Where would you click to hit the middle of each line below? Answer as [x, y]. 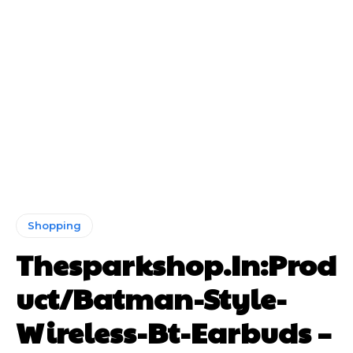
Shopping [54, 225]
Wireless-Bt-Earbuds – [174, 331]
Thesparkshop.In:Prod [176, 264]
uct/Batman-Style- [151, 297]
